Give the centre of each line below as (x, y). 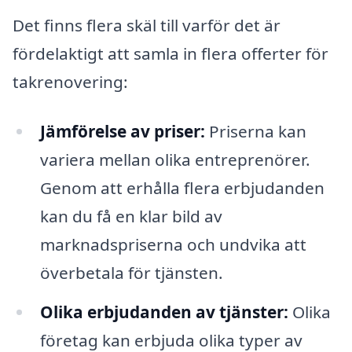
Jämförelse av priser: (122, 132)
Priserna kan (255, 132)
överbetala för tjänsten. (131, 273)
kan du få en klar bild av (131, 216)
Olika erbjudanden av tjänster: (164, 312)
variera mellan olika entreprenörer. (175, 160)
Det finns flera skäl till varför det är (147, 25)
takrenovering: (70, 81)
